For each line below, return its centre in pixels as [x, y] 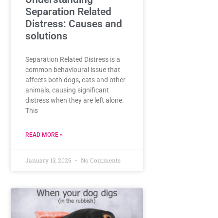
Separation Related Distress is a [73, 60]
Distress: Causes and [73, 24]
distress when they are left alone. [74, 100]
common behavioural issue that [73, 70]
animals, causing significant [67, 90]
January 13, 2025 [49, 160]
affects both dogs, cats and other [75, 80]
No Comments [100, 160]
